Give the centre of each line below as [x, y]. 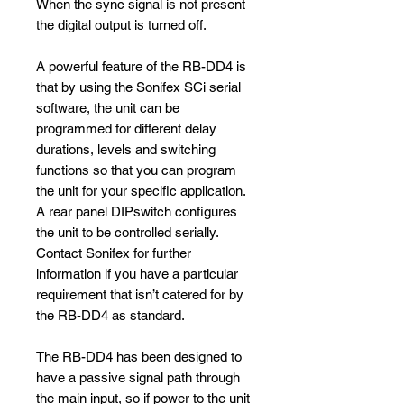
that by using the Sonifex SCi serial [138, 87]
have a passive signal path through [138, 378]
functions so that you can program [136, 170]
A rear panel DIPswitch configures [137, 212]
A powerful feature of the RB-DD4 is [141, 67]
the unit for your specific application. [141, 191]
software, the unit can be [108, 108]
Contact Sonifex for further [114, 253]
